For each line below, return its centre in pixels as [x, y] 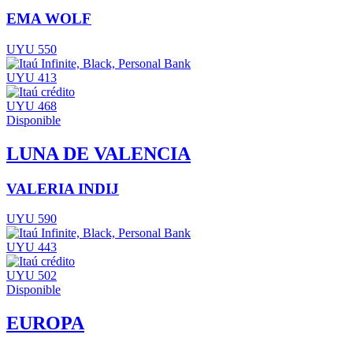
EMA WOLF [49, 19]
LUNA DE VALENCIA [98, 153]
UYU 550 [32, 49]
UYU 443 [32, 247]
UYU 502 [32, 276]
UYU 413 [32, 77]
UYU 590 [32, 219]
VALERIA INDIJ [63, 188]
